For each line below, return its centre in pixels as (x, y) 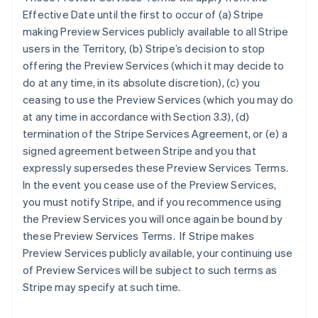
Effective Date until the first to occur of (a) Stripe (143, 14)
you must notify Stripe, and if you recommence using (152, 202)
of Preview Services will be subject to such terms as (150, 270)
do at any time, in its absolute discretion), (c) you (142, 82)
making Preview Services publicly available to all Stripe (156, 31)
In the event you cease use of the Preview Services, (150, 185)
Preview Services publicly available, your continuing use (158, 253)
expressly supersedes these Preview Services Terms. (157, 168)
